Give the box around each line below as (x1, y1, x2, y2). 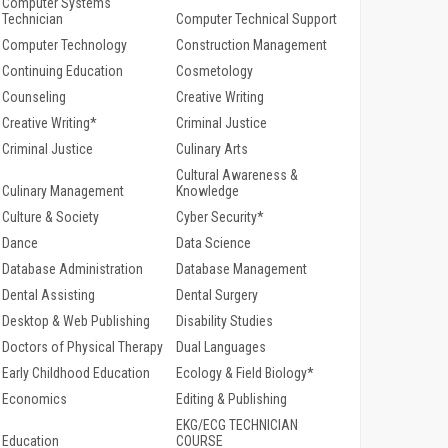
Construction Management (175, 37, 327, 54)
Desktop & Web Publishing (2, 313, 150, 330)
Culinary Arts (175, 141, 248, 158)
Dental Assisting (2, 287, 95, 304)
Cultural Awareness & (175, 167, 298, 184)
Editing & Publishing (175, 391, 287, 408)
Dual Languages (175, 339, 266, 356)
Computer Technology (2, 37, 127, 54)
